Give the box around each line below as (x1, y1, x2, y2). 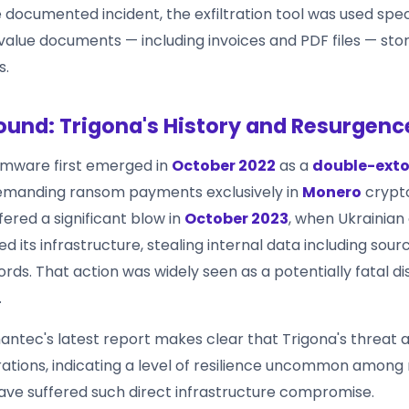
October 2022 (172, 154, 276, 176)
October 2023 (184, 207, 288, 229)
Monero (302, 181, 362, 203)
